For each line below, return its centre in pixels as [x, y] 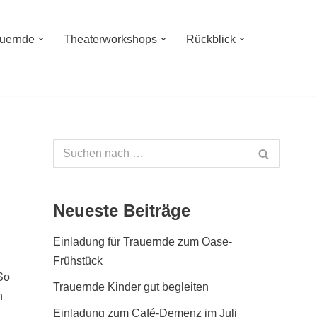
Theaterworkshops [110, 39]
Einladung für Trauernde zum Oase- [143, 242]
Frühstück [78, 261]
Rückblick [211, 39]
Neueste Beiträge [122, 211]
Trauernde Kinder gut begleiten [131, 287]
